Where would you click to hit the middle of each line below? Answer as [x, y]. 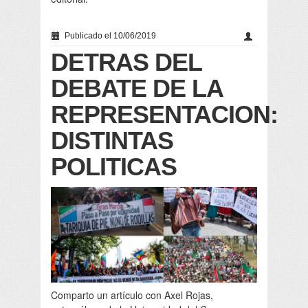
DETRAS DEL [126, 63]
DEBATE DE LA [137, 89]
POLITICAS [114, 167]
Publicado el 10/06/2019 [109, 36]
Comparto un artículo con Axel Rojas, [132, 295]
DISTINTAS [112, 141]
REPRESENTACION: [164, 115]
